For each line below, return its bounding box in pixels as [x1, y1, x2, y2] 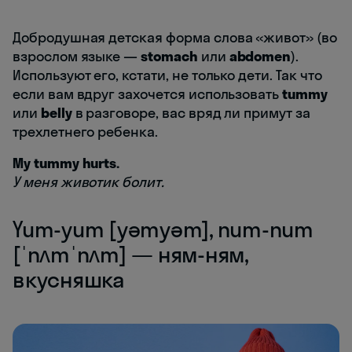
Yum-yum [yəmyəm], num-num [13, 214, 313, 243]
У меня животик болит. [13, 172, 164, 191]
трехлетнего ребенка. [13, 122, 158, 141]
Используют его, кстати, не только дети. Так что [13, 65, 322, 84]
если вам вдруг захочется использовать [13, 84, 283, 103]
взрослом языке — [13, 46, 141, 65]
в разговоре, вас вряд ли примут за [71, 103, 310, 122]
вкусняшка [13, 265, 124, 293]
